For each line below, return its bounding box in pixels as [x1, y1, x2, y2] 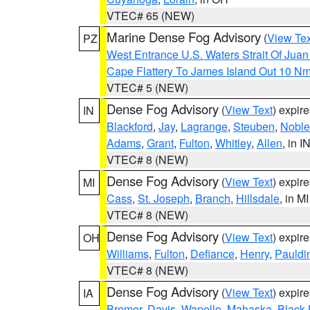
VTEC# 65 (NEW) [107, 8, 194, 24]
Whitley [215, 135, 251, 151]
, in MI [280, 190, 309, 206]
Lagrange [181, 118, 228, 134]
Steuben [233, 118, 275, 134]
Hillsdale [236, 190, 280, 206]
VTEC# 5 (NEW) [107, 80, 188, 95]
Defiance [190, 246, 235, 262]
